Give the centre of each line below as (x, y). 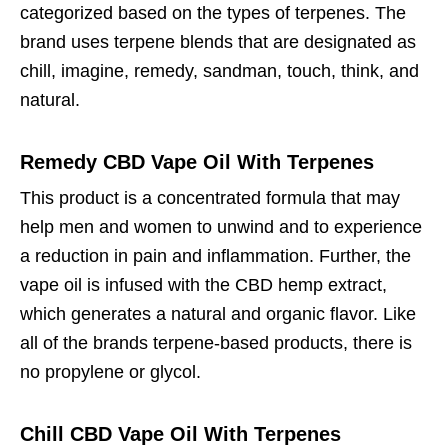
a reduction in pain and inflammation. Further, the (215, 256)
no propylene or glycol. (110, 372)
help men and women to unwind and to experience (221, 227)
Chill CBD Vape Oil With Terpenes (180, 434)
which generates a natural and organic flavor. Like (218, 314)
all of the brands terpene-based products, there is (216, 343)
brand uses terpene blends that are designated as (218, 42)
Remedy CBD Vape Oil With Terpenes (197, 162)
